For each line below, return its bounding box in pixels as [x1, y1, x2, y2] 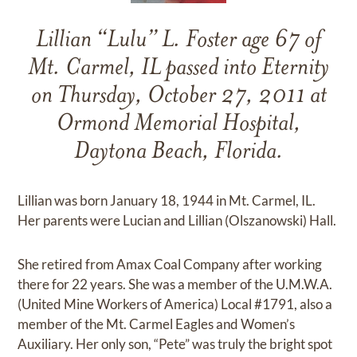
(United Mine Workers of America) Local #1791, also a [18, 295, 333, 312]
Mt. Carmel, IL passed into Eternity [28, 56, 329, 81]
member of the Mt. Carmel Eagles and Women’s [18, 315, 296, 332]
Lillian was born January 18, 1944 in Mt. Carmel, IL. [18, 191, 316, 209]
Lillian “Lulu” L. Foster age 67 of [36, 28, 321, 53]
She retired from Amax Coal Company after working [18, 255, 323, 273]
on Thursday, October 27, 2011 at [30, 84, 327, 109]
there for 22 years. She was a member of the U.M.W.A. [18, 275, 333, 292]
